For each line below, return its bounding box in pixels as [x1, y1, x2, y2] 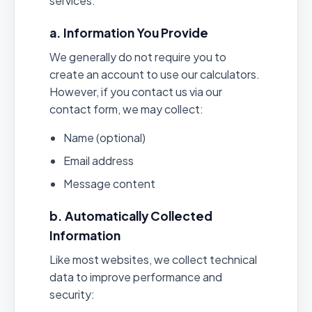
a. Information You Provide [49, 24, 208, 40]
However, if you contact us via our [49, 84, 222, 99]
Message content [63, 175, 155, 191]
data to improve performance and [49, 269, 222, 284]
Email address [63, 153, 134, 168]
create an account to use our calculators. [49, 66, 260, 81]
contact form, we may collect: [49, 101, 203, 116]
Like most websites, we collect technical [49, 251, 257, 267]
